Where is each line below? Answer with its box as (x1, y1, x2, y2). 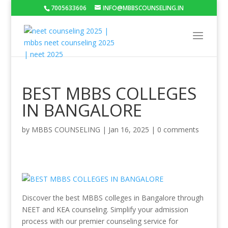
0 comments (157, 125, 199, 134)
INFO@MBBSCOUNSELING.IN (103, 4, 184, 12)
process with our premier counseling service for (21, 216, 178, 226)
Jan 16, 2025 (108, 125, 149, 134)
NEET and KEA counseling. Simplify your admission (21, 205, 188, 214)
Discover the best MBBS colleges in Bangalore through (21, 193, 204, 203)
